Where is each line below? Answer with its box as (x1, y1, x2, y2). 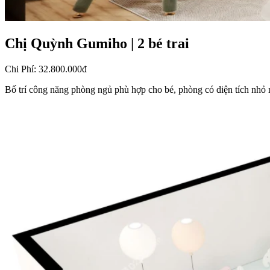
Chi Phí (5, 63, 34, 74)
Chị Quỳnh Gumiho (5, 35, 127, 51)
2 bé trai (137, 35, 189, 51)
